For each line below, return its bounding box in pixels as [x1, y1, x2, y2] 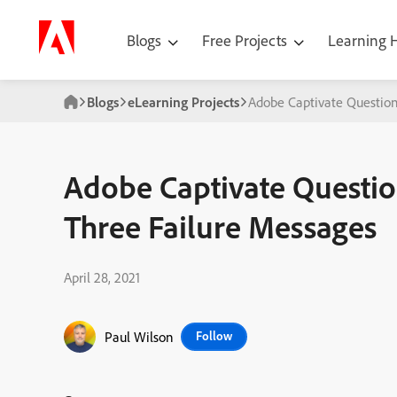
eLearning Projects [128, 93, 239, 111]
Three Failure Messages [64, 206, 377, 246]
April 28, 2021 [64, 269, 140, 286]
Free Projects [202, 29, 291, 51]
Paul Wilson [105, 328, 174, 346]
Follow [196, 328, 232, 344]
